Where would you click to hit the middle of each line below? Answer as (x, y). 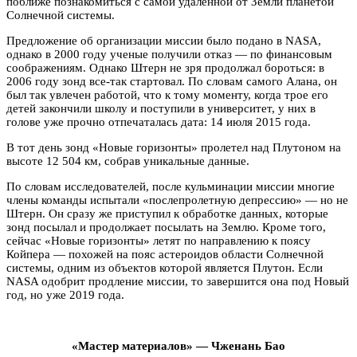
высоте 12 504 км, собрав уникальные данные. (128, 161)
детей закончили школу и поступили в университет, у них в (161, 108)
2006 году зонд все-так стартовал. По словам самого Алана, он (172, 81)
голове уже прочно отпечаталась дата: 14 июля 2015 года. (159, 122)
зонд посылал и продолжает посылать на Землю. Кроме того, (166, 227)
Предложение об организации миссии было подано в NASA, (164, 40)
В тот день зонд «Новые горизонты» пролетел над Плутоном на (174, 147)
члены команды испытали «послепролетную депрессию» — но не (177, 200)
